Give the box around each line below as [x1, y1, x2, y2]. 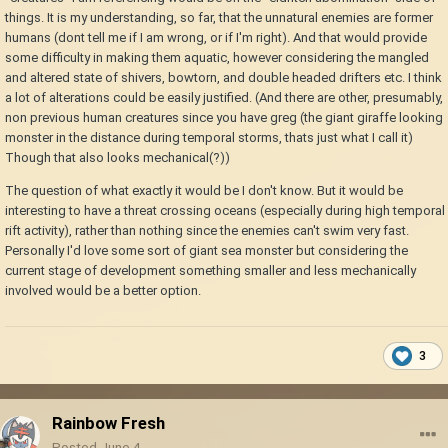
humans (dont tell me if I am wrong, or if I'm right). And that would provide [5, 30, 427, 46]
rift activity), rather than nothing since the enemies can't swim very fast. [5, 223, 409, 239]
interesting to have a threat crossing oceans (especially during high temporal [5, 203, 445, 219]
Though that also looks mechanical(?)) [5, 150, 230, 166]
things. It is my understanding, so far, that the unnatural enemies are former [5, 10, 433, 26]
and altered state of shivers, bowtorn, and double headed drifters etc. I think [5, 70, 442, 86]
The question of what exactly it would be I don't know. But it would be [5, 183, 403, 199]
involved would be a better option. [5, 283, 201, 299]
